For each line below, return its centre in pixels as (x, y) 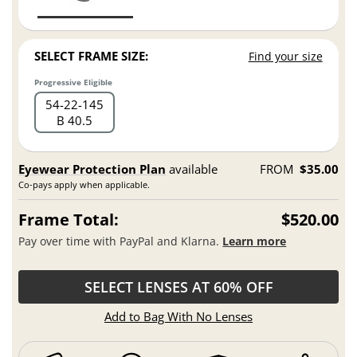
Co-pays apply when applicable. (84, 185)
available (192, 169)
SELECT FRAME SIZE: (92, 56)
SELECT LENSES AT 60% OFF (178, 287)
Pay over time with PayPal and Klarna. (121, 241)
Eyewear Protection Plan (92, 169)
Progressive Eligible (74, 82)
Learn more (255, 241)
